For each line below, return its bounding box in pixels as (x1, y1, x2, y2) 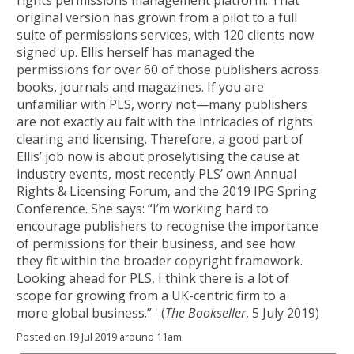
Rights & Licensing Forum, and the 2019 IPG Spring (17, 183, 317, 200)
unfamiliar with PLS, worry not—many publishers (17, 96, 307, 113)
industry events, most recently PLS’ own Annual (17, 165, 296, 183)
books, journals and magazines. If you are (17, 78, 264, 96)
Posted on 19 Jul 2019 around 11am (17, 330, 182, 344)
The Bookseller (165, 304, 246, 322)
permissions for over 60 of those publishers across (17, 61, 319, 78)
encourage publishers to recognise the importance (17, 217, 318, 235)
